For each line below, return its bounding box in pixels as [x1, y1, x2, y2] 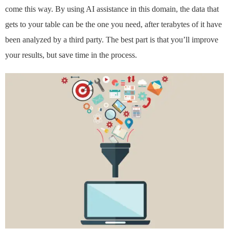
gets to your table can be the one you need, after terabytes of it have [5, 20, 222, 29]
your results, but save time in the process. [5, 51, 137, 60]
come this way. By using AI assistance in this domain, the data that [5, 5, 219, 14]
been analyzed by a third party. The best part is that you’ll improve [5, 35, 218, 44]
